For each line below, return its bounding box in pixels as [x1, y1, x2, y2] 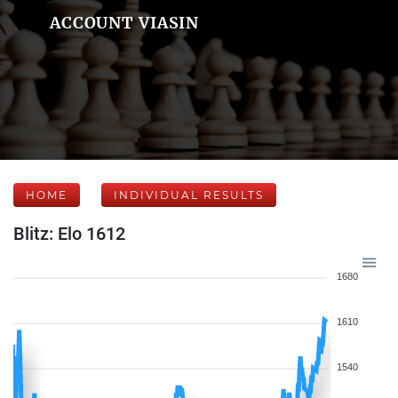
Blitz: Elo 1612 [13, 223, 125, 244]
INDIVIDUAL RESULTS [114, 188, 264, 202]
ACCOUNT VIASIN [49, 12, 200, 33]
